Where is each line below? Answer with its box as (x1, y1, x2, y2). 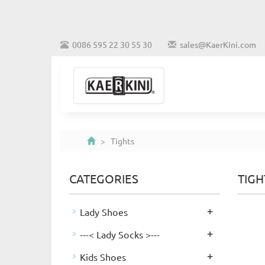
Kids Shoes (80, 251, 126, 263)
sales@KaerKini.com (180, 39, 256, 50)
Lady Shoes (80, 206, 128, 218)
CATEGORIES (69, 171, 138, 186)
